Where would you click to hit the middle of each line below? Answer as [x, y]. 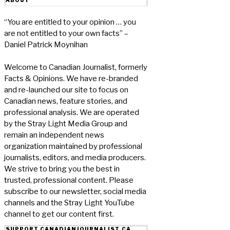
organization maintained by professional [73, 146]
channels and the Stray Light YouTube [69, 203]
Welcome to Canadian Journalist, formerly [76, 67]
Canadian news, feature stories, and [66, 101]
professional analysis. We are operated [72, 112]
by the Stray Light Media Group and [66, 123]
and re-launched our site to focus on [66, 90]
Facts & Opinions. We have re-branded [71, 78]
